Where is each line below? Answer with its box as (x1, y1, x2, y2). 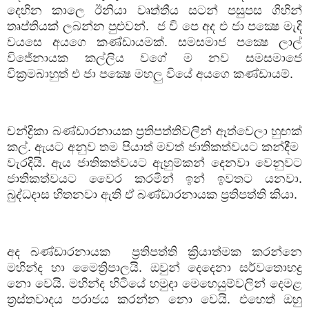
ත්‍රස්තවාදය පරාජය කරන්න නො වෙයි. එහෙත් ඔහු (7, 292, 302, 306)
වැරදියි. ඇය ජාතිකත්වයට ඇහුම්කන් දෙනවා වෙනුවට (7, 155, 302, 170)
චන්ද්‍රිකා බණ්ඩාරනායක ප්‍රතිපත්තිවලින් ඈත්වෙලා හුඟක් (7, 123, 302, 138)
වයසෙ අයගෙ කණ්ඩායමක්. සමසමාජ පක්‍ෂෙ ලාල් (7, 34, 302, 49)
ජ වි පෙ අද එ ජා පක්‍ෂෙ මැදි (157, 19, 303, 33)
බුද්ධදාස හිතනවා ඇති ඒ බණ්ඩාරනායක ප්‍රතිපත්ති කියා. (7, 187, 297, 201)
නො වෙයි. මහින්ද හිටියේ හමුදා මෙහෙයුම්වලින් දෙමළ (7, 276, 302, 290)
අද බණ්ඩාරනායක (7, 244, 111, 259)
